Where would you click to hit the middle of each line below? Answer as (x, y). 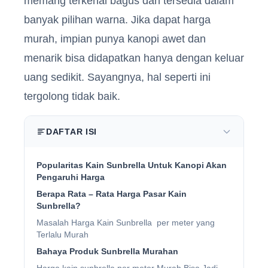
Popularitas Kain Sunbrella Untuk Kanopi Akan (132, 165)
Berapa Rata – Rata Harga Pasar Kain (112, 194)
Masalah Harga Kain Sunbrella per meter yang (126, 222)
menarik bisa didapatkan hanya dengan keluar (134, 58)
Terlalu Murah (63, 234)
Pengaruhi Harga (71, 177)
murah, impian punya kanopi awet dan (115, 39)
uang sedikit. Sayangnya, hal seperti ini (117, 77)
